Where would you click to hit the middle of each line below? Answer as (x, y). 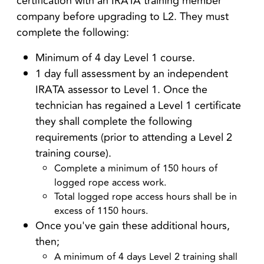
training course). (73, 153)
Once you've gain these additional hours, (133, 225)
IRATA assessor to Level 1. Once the (121, 89)
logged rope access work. (110, 182)
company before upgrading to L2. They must (123, 16)
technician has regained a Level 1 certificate (138, 105)
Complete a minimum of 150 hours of (136, 168)
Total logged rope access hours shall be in (146, 196)
